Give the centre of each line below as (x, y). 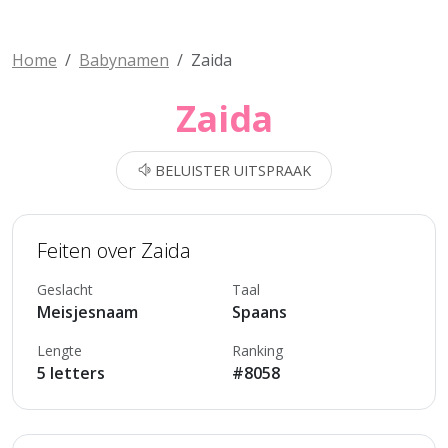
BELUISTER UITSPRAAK (231, 170)
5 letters (71, 373)
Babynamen (124, 60)
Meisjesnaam (87, 312)
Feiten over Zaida (114, 250)
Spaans (259, 312)
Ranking (257, 350)
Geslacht (65, 289)
